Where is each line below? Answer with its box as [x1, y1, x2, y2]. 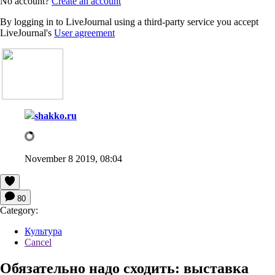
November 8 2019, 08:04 [25, 153, 122, 164]
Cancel [25, 236, 52, 247]
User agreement [54, 27, 115, 38]
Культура [25, 225, 62, 236]
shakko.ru [34, 110, 77, 121]
